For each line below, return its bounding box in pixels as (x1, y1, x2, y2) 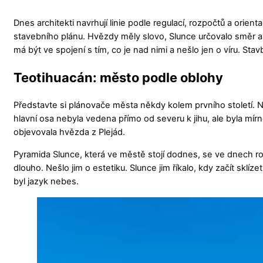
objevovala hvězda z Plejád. (14, 127, 125, 138)
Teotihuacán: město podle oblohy (14, 70, 223, 86)
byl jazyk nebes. (14, 176, 79, 187)
